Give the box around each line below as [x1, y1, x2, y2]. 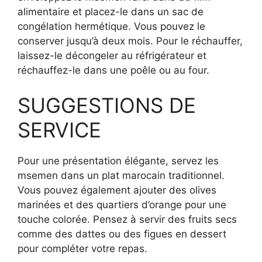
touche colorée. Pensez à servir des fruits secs [18, 213, 237, 225]
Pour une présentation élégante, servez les [18, 154, 219, 167]
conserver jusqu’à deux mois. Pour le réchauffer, [18, 35, 243, 47]
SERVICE [18, 117, 101, 142]
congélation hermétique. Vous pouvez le [18, 20, 205, 32]
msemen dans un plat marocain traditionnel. [18, 169, 225, 181]
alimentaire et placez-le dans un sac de [18, 6, 204, 18]
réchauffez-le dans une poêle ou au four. [18, 64, 209, 76]
